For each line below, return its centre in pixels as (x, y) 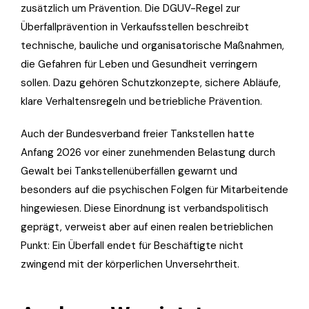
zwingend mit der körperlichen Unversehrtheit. (130, 264)
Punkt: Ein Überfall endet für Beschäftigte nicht (132, 245)
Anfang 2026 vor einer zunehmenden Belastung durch (148, 152)
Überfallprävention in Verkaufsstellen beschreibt (135, 27)
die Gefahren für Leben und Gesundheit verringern (139, 64)
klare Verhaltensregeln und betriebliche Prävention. (141, 101)
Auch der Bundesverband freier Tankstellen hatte (138, 133)
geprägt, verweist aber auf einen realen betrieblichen (147, 227)
